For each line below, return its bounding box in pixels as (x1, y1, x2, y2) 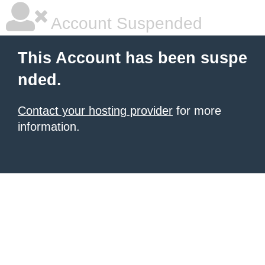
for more (173, 104, 221, 117)
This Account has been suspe (18, 49, 247, 67)
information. (18, 120, 80, 133)
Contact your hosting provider (18, 104, 173, 117)
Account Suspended (47, 14, 202, 33)
